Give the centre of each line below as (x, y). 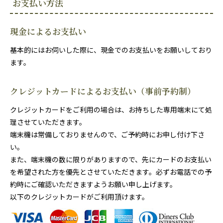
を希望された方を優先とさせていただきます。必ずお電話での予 (111, 171)
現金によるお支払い (48, 31)
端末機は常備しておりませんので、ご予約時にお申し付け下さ (107, 134)
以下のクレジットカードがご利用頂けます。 (79, 196)
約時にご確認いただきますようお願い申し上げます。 (93, 184)
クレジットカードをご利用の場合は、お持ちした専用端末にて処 (111, 109)
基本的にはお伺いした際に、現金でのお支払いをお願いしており (111, 50)
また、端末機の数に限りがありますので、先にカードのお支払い (111, 159)
